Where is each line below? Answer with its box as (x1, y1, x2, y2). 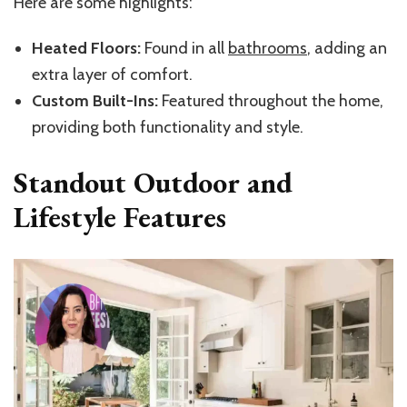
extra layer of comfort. (32, 65, 193, 85)
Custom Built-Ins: (32, 91, 158, 112)
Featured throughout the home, (158, 91, 383, 112)
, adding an (307, 38, 387, 59)
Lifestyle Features (14, 198, 226, 237)
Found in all (141, 38, 228, 59)
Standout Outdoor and (14, 164, 293, 203)
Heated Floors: (32, 38, 141, 59)
